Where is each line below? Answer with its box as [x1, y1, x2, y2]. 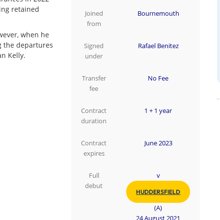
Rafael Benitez [137, 41, 179, 50]
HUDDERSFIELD [136, 188, 181, 195]
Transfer [82, 74, 106, 82]
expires [83, 149, 105, 158]
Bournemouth [137, 9, 179, 18]
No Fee [148, 74, 169, 82]
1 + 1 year [144, 106, 172, 115]
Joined [84, 9, 103, 18]
